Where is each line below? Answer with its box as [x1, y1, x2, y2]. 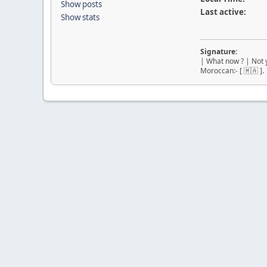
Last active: [200, 7, 246, 17]
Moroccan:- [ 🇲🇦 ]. [200, 66, 264, 76]
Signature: [200, 46, 237, 57]
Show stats [61, 12, 100, 23]
